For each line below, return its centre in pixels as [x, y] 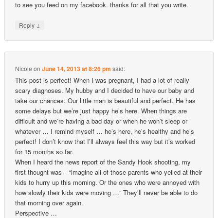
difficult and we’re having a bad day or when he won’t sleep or [101, 121]
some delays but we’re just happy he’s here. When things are [101, 110]
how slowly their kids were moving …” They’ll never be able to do [107, 192]
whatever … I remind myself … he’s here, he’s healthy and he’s [105, 131]
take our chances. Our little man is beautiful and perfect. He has [106, 100]
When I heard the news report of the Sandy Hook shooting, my [103, 162]
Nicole [24, 68]
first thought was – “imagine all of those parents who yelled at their [109, 172]
